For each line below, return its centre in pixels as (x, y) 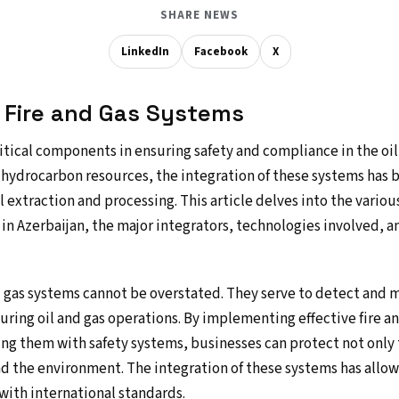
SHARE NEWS (199, 15)
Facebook (220, 52)
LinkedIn (145, 52)
